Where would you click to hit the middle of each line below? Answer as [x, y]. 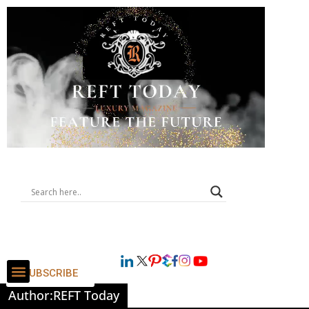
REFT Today [86, 295]
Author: [31, 295]
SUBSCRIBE [50, 273]
